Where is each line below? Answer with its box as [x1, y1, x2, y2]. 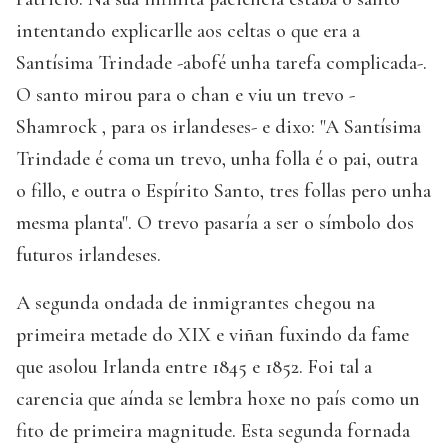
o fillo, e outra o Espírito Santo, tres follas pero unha [16, 179, 431, 204]
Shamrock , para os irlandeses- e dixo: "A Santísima [16, 115, 421, 140]
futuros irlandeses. [16, 243, 161, 268]
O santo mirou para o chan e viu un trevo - [16, 83, 355, 108]
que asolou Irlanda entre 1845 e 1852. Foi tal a [16, 355, 372, 380]
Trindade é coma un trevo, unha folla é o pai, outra [16, 147, 418, 172]
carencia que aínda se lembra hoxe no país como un [16, 387, 420, 412]
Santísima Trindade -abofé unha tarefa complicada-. [16, 51, 427, 76]
